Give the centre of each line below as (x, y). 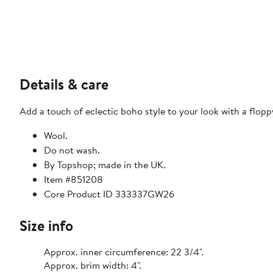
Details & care (64, 84)
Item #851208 (73, 179)
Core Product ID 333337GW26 (109, 194)
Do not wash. (72, 150)
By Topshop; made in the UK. (105, 165)
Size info (46, 226)
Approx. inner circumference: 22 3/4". (124, 252)
